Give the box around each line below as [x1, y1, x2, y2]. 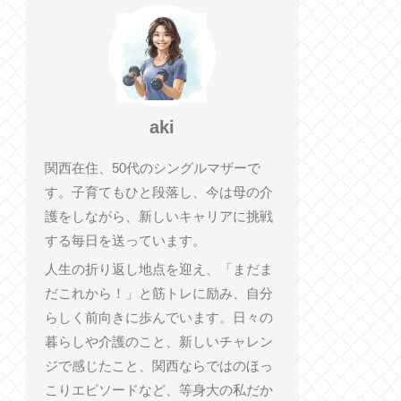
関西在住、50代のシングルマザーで [44, 160, 260, 176]
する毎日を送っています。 [44, 233, 206, 249]
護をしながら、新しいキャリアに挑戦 [44, 209, 273, 225]
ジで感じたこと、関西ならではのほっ [44, 357, 273, 373]
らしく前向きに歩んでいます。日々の [44, 309, 273, 325]
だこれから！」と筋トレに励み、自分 [44, 285, 273, 301]
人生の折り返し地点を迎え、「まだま [44, 260, 273, 277]
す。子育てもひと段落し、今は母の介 [44, 184, 273, 200]
